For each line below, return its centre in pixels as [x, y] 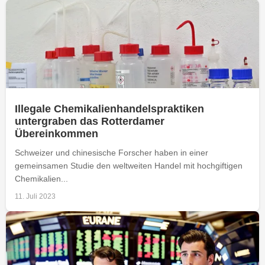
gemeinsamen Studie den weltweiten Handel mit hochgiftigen [129, 165]
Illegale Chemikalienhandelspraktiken [109, 109]
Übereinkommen [56, 133]
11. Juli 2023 [35, 196]
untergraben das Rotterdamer [90, 121]
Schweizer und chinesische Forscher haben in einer [112, 152]
